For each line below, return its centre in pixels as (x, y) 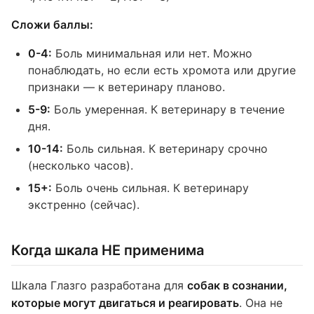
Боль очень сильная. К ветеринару (150, 188)
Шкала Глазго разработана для (99, 285)
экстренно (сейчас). (84, 205)
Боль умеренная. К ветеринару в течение (168, 109)
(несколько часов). (81, 165)
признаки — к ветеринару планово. (127, 87)
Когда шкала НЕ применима (108, 250)
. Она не (261, 303)
